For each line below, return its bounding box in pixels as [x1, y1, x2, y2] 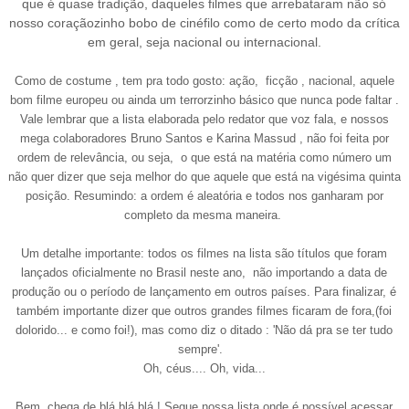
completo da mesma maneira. [123, 208, 285, 222]
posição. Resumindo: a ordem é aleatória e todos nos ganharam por [25, 189, 383, 203]
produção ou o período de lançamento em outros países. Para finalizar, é [12, 285, 397, 299]
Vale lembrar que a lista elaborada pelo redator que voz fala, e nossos [19, 112, 389, 126]
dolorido [16, 323, 58, 337]
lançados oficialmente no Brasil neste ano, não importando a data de [21, 266, 388, 279]
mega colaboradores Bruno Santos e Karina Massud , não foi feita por [19, 131, 389, 145]
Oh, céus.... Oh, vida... [142, 362, 266, 375]
